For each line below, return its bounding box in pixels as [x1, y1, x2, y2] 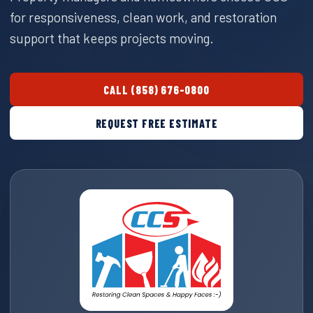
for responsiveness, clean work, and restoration [10, 9, 277, 25]
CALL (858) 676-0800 [103, 82, 210, 96]
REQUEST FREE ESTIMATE [95, 116, 218, 130]
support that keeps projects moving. [10, 30, 214, 46]
